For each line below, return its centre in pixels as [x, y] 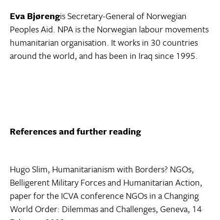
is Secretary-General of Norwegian [123, 16]
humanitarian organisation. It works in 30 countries [104, 42]
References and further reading [75, 131]
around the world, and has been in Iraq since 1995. [104, 56]
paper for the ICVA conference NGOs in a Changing [104, 196]
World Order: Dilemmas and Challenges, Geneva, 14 [106, 209]
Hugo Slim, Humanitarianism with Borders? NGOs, [102, 169]
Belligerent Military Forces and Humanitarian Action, [106, 182]
